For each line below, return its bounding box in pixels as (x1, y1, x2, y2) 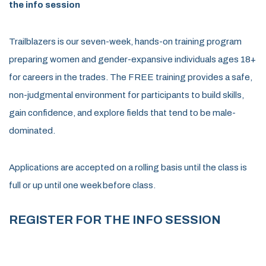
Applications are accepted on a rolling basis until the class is (9, 162, 247, 172)
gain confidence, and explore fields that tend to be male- (9, 107, 236, 118)
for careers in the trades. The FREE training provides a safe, (9, 72, 252, 82)
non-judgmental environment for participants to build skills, (9, 90, 244, 100)
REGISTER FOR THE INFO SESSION (9, 213, 221, 226)
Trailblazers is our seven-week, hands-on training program (9, 36, 242, 46)
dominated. (9, 125, 55, 135)
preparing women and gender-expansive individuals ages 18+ (9, 54, 256, 64)
